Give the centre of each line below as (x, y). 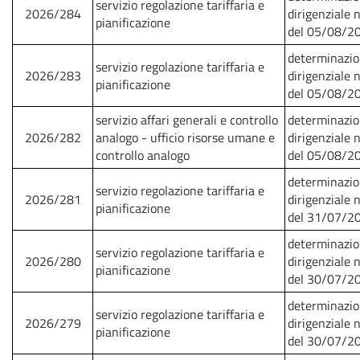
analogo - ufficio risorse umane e (185, 137)
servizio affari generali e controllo (187, 120)
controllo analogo (143, 155)
